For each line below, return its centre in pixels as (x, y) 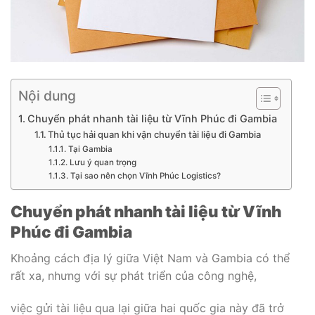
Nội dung (47, 96)
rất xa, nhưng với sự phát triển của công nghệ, (134, 276)
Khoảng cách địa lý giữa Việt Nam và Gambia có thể (150, 258)
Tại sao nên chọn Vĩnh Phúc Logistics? (145, 176)
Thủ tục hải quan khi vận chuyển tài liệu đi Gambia (155, 135)
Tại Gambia (90, 149)
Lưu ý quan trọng (103, 163)
